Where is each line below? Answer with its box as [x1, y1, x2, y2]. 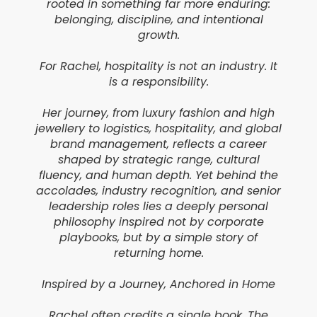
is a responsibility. [108, 74, 209, 91]
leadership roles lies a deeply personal [49, 198, 268, 215]
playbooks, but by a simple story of [59, 229, 258, 246]
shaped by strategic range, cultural [57, 151, 260, 168]
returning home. [113, 245, 204, 262]
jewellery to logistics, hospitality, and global [35, 120, 282, 137]
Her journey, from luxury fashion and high [42, 105, 275, 122]
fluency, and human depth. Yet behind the [39, 167, 278, 184]
